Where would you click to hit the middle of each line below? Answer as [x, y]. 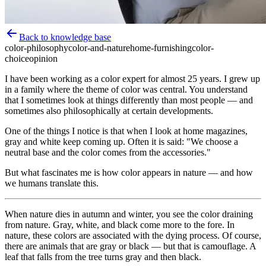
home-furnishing [161, 47]
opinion [43, 58]
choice [17, 58]
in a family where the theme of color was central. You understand [126, 89]
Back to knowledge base [65, 37]
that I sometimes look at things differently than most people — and [129, 100]
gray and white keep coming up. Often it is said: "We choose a [121, 141]
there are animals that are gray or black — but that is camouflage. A [130, 246]
